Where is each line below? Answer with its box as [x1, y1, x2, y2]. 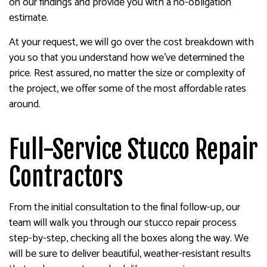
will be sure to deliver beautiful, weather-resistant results [9, 244, 251, 263]
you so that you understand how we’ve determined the [9, 48, 244, 67]
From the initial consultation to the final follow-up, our [9, 198, 240, 216]
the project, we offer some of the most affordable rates [9, 79, 246, 98]
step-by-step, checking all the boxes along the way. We [9, 229, 249, 247]
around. [9, 95, 41, 113]
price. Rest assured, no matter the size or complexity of [9, 64, 245, 82]
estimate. [9, 8, 48, 27]
